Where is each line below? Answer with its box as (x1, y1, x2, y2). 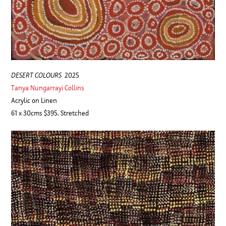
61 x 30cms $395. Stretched (11, 107, 89, 118)
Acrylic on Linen (11, 95, 58, 105)
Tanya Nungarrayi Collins (11, 82, 85, 93)
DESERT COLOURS (11, 70, 62, 80)
